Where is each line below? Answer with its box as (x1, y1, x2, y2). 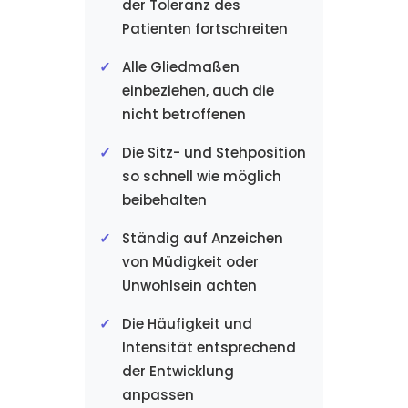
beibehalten (121, 190, 207, 209)
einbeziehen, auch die (121, 81, 274, 100)
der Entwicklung (121, 362, 234, 381)
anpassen (121, 385, 194, 404)
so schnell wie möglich (121, 167, 281, 186)
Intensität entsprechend (121, 338, 296, 357)
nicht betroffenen (121, 105, 246, 124)
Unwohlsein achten (121, 276, 257, 295)
